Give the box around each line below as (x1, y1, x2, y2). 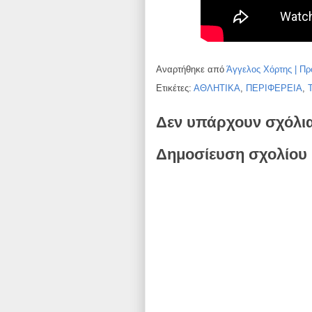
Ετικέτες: (156, 83, 194, 94)
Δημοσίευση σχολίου (156, 145, 307, 163)
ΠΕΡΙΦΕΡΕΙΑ (246, 83, 302, 94)
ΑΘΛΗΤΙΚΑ (194, 83, 240, 94)
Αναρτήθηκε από (156, 64, 226, 75)
